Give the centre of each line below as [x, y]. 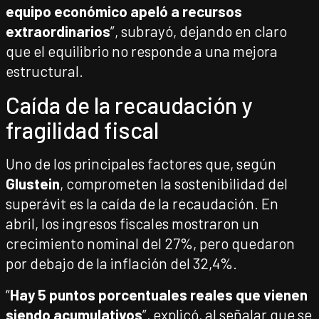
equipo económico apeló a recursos [124, 11]
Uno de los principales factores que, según [141, 163]
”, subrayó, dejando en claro [199, 31]
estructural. [45, 71]
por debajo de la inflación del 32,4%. [121, 263]
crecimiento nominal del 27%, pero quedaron [150, 243]
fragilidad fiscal [82, 130]
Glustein [33, 183]
